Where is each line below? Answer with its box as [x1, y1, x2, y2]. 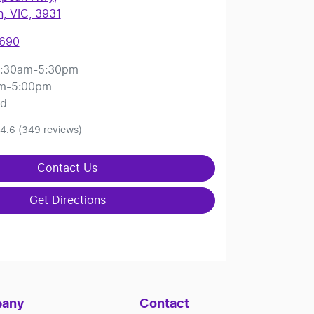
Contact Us [37, 162, 98, 174]
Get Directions [29, 194, 106, 206]
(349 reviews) [18, 125, 82, 135]
